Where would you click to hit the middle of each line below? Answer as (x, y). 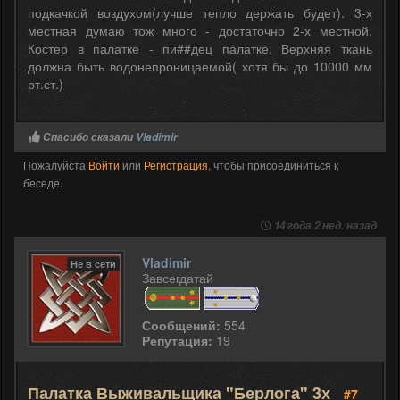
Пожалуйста (56, 164)
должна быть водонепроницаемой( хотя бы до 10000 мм (200, 66)
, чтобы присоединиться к (273, 164)
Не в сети (93, 263)
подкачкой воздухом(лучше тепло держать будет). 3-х (200, 12)
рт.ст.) (46, 83)
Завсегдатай (178, 277)
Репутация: (177, 340)
